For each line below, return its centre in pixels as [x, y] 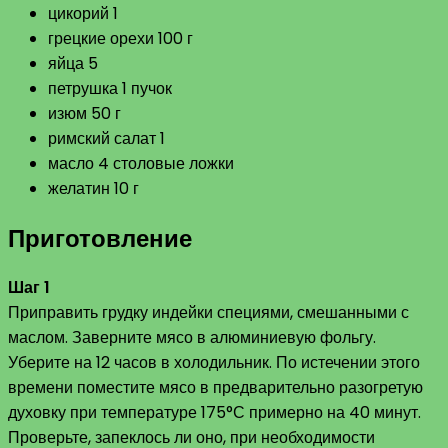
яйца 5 [73, 63]
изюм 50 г [84, 113]
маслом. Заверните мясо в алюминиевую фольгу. [192, 338]
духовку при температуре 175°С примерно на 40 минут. [214, 413]
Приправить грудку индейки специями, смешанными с [208, 313]
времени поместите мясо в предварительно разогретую [215, 388]
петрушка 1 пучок [110, 88]
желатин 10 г [93, 188]
